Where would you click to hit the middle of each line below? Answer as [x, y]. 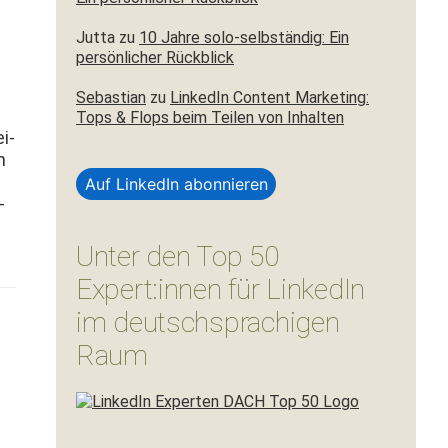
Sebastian [111, 97]
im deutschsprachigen [208, 322]
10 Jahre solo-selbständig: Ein [244, 37]
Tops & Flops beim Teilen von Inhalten [210, 117]
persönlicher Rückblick [155, 57]
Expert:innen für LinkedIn [220, 289]
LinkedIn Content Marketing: [269, 97]
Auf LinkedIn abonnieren [176, 184]
